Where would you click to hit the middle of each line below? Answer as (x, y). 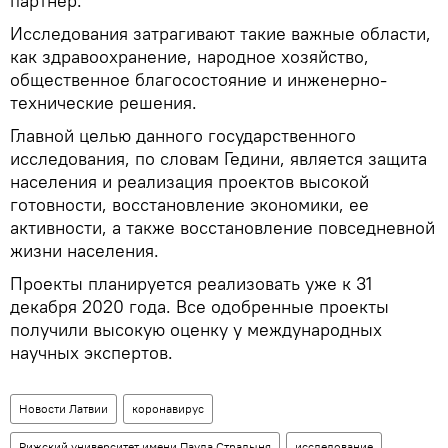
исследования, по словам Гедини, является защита (218, 159)
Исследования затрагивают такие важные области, (220, 34)
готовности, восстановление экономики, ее (189, 205)
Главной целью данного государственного (183, 136)
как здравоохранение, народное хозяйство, (189, 57)
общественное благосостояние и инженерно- (198, 80)
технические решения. (103, 103)
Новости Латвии (63, 409)
